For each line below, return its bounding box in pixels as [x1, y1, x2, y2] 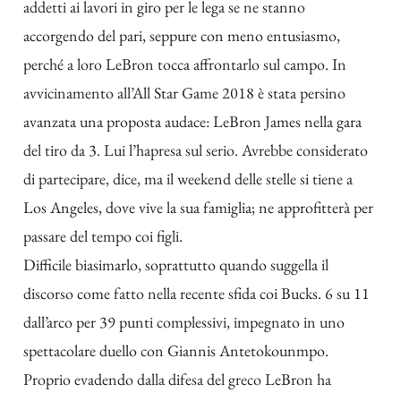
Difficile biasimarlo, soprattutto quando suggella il [23, 254, 328, 276]
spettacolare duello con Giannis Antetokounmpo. [23, 340, 328, 362]
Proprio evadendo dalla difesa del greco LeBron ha [23, 369, 331, 390]
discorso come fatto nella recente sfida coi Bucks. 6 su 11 [23, 283, 370, 304]
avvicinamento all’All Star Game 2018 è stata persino [23, 82, 346, 104]
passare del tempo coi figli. [23, 226, 183, 247]
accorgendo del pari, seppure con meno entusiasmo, [23, 25, 340, 47]
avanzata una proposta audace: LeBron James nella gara [23, 111, 362, 132]
